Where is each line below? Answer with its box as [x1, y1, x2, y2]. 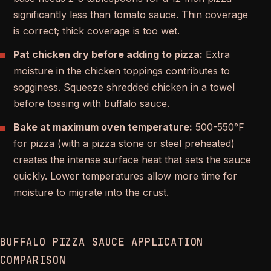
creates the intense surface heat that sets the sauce [13, 153, 251, 166]
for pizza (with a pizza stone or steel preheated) [13, 137, 235, 149]
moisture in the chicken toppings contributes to [13, 64, 230, 77]
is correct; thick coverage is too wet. [13, 24, 180, 37]
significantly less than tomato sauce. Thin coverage [13, 8, 248, 21]
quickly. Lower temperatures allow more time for [13, 169, 237, 182]
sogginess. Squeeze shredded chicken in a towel [13, 80, 235, 93]
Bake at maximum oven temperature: [13, 120, 192, 133]
